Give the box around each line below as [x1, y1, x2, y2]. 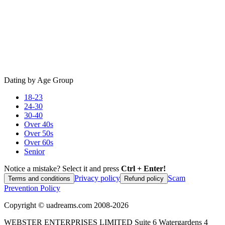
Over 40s [24, 120, 53, 129]
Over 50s [24, 129, 53, 138]
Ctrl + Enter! [121, 164, 166, 173]
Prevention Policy [4, 183, 60, 192]
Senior [24, 147, 45, 156]
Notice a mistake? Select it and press [4, 164, 121, 173]
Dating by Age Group [4, 75, 73, 84]
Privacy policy [74, 173, 120, 182]
